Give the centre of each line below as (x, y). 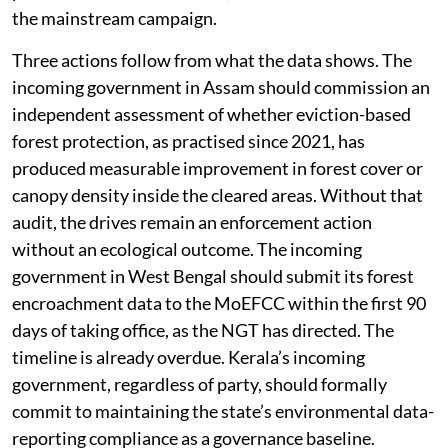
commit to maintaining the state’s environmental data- (223, 410)
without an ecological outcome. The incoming (187, 248)
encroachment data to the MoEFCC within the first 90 (219, 302)
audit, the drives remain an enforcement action (192, 221)
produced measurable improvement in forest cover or (217, 167)
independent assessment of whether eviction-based (211, 113)
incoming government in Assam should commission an (221, 86)
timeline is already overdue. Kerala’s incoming (188, 356)
